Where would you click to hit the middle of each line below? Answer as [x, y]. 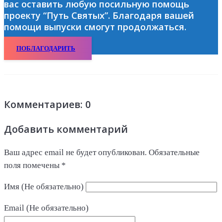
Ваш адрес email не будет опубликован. [75, 153]
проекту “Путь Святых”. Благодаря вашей [99, 15]
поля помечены [33, 166]
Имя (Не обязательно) [44, 187]
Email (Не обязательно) [46, 208]
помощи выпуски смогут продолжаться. [95, 27]
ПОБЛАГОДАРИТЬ [46, 48]
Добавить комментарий [66, 129]
